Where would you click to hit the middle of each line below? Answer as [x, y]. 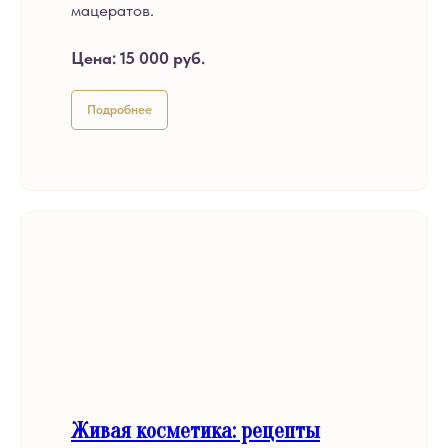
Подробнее [119, 109]
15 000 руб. [162, 58]
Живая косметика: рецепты [195, 430]
